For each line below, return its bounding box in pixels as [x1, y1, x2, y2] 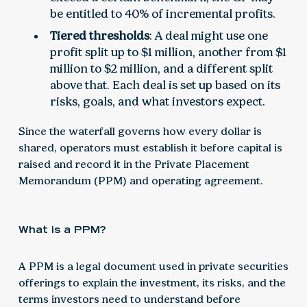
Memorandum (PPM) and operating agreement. [18, 174, 263, 188]
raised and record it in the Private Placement [18, 158, 249, 171]
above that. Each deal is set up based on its [50, 78, 281, 93]
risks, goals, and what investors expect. [50, 95, 266, 109]
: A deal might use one [149, 29, 269, 43]
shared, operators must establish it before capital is [18, 141, 282, 155]
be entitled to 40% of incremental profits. [50, 7, 276, 21]
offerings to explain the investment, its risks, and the [18, 276, 286, 290]
